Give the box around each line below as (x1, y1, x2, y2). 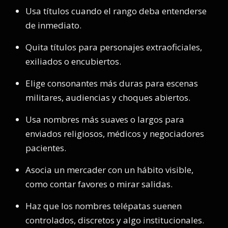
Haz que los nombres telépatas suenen (25, 200, 182, 212)
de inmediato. (25, 19, 81, 31)
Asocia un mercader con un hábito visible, (25, 164, 193, 176)
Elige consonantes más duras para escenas (25, 77, 198, 89)
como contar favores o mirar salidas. (25, 178, 173, 190)
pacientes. (25, 142, 66, 154)
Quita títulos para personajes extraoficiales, (25, 41, 202, 53)
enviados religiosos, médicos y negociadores (25, 128, 204, 139)
